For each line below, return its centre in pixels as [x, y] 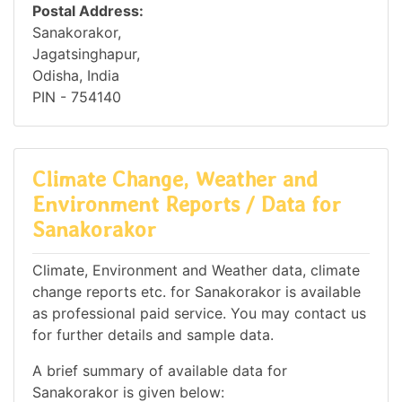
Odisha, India [76, 75]
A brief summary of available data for [160, 371]
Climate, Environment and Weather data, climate [196, 271]
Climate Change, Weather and [175, 179]
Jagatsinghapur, [86, 53]
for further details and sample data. [153, 335]
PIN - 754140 [77, 96]
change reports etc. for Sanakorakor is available [197, 292]
